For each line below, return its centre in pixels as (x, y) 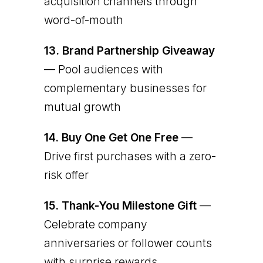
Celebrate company (95, 224)
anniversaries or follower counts (128, 243)
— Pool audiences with (103, 69)
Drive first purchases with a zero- (130, 156)
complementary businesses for (125, 88)
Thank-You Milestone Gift (129, 205)
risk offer (66, 175)
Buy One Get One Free (120, 137)
